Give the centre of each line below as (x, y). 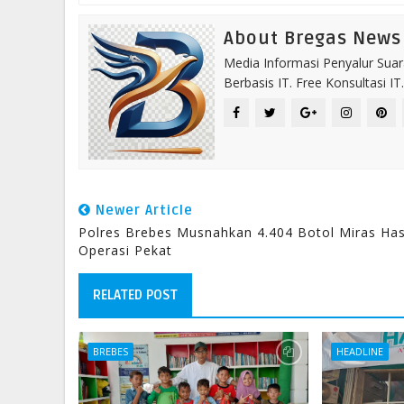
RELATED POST (135, 295)
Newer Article (142, 210)
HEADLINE (360, 351)
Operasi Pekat (125, 250)
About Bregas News (312, 39)
